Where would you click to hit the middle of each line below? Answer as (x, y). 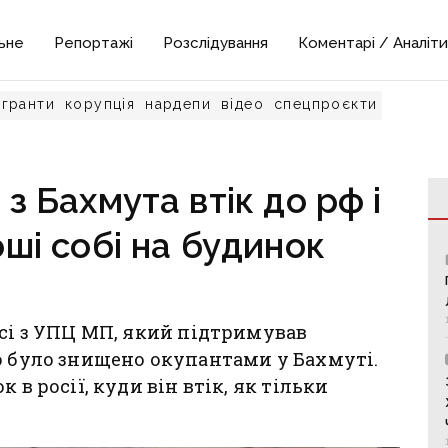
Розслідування (216, 43)
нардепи (178, 104)
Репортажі (94, 43)
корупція (100, 104)
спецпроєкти (326, 104)
